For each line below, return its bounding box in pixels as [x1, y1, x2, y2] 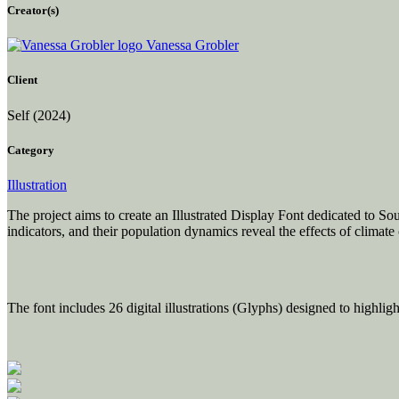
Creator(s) [7, 4, 59, 18]
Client [7, 73, 37, 87]
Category [7, 142, 54, 157]
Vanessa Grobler [142, 37, 239, 53]
